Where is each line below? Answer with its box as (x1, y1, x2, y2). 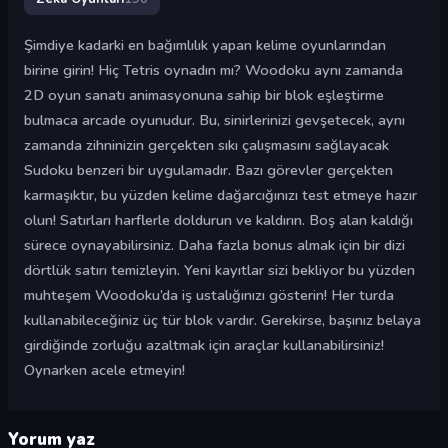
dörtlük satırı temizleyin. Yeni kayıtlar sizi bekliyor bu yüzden (24, 260, 415, 280)
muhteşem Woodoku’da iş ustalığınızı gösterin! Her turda (24, 285, 394, 305)
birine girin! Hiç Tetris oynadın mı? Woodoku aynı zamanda (24, 60, 403, 80)
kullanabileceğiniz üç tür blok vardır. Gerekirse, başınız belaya (24, 310, 421, 330)
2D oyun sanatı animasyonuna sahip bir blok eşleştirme (24, 85, 384, 105)
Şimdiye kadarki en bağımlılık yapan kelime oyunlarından (24, 35, 386, 55)
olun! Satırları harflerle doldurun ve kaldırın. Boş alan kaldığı (24, 210, 413, 230)
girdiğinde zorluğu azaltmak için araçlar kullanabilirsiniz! (24, 335, 384, 355)
